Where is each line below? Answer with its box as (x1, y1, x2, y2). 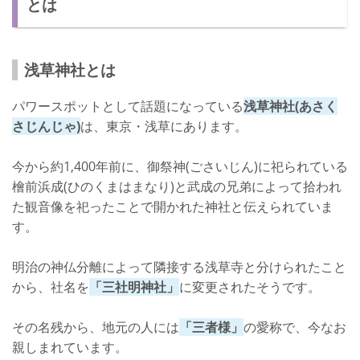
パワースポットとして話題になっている (12, 97, 243, 115)
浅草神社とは (24, 59, 116, 80)
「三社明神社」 (89, 278, 179, 296)
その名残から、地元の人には (12, 318, 179, 336)
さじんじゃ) (12, 117, 80, 135)
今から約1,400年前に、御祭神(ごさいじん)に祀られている (12, 157, 348, 175)
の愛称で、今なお (243, 318, 346, 336)
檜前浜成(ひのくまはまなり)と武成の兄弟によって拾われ (12, 178, 342, 195)
